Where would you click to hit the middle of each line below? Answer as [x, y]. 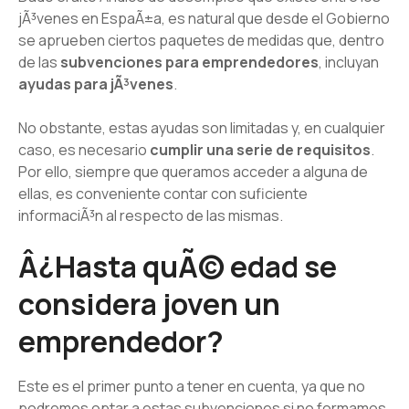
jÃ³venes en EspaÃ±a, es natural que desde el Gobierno [204, 18]
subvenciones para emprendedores [189, 62]
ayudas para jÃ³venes [96, 84]
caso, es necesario [84, 149]
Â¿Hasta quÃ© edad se [178, 266]
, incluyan [349, 62]
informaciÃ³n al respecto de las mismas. [151, 215]
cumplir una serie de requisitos [260, 149]
